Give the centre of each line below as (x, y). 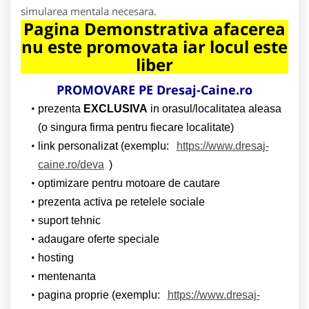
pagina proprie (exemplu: (100, 295)
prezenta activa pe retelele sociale (121, 201)
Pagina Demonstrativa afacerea (154, 28)
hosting (56, 257)
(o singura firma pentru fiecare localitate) (136, 127)
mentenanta (67, 276)
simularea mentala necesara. (89, 11)
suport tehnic (69, 220)
